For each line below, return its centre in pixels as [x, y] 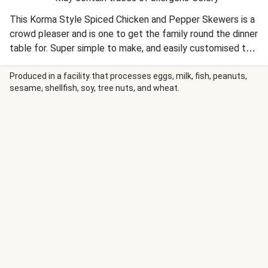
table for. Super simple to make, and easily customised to [130, 48]
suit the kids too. [45, 63]
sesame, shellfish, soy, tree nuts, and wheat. [95, 88]
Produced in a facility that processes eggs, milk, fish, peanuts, [128, 76]
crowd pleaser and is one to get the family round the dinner [134, 34]
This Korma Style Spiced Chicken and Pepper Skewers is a [132, 19]
